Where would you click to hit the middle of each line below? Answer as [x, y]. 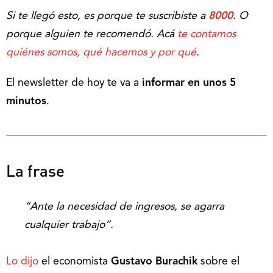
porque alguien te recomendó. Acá [92, 34]
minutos [26, 101]
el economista [75, 262]
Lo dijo [22, 262]
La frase [35, 170]
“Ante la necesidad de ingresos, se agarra [124, 207]
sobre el [220, 262]
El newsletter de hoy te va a [74, 83]
